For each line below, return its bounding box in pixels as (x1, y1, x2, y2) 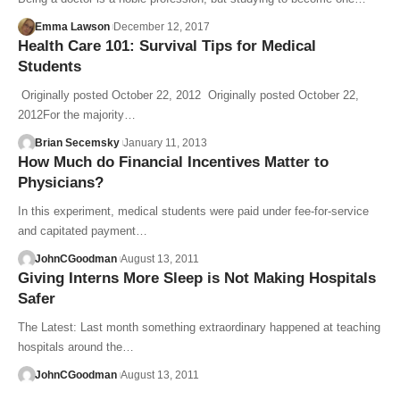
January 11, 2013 (122, 136, 207, 149)
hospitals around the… (18, 339, 134, 354)
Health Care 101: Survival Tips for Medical (18, 37, 316, 54)
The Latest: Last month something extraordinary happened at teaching (18, 320, 380, 334)
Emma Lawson (34, 20, 110, 33)
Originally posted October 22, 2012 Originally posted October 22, (18, 87, 359, 102)
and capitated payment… (18, 223, 147, 237)
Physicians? (18, 173, 104, 191)
